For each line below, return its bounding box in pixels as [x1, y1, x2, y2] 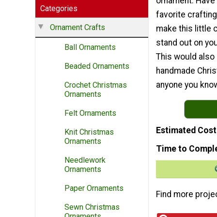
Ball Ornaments [64, 43, 116, 52]
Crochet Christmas [64, 80, 127, 90]
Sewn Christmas [64, 202, 120, 212]
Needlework [64, 155, 106, 165]
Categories [40, 4, 77, 14]
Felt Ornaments [64, 108, 116, 118]
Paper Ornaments [64, 184, 124, 193]
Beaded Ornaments [64, 62, 129, 71]
